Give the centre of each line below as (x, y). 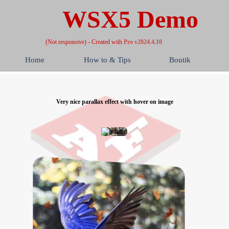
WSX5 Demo (130, 19)
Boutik (180, 60)
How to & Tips (107, 60)
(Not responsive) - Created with (85, 42)
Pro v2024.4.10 (143, 42)
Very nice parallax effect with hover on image (114, 102)
